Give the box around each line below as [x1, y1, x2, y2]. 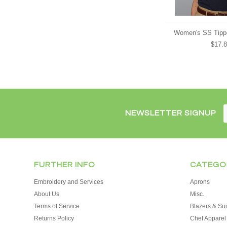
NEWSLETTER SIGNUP [125, 109, 216, 117]
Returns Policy [34, 215, 74, 222]
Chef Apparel [190, 215, 226, 222]
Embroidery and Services [34, 178, 104, 185]
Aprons [190, 178, 210, 185]
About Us [34, 191, 60, 198]
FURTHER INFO [34, 161, 96, 169]
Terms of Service [34, 203, 80, 210]
